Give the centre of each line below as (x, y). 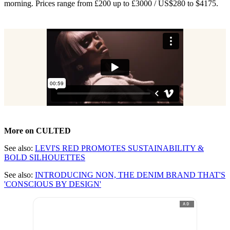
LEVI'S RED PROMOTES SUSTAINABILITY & (119, 148)
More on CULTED (37, 131)
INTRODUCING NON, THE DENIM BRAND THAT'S (130, 175)
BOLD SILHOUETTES (45, 158)
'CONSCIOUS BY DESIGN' (53, 184)
